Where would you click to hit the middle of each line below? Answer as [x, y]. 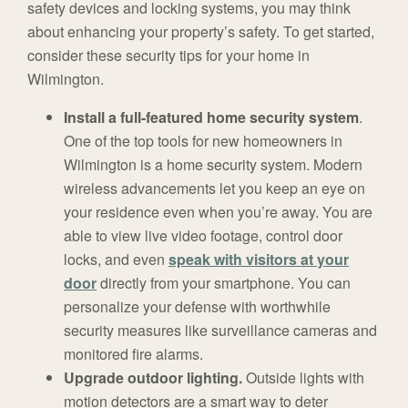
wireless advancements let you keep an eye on [214, 189]
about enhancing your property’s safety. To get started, [201, 32]
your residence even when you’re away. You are [218, 212]
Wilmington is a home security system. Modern [213, 165]
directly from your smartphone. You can [224, 283]
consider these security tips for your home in [168, 56]
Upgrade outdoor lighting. [153, 378]
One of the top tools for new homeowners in [203, 141]
